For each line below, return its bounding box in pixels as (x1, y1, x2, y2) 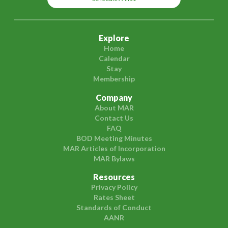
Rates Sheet (93, 193, 135, 202)
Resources (93, 172, 135, 182)
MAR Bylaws (93, 154, 135, 163)
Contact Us (95, 113, 133, 122)
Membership (93, 74, 135, 83)
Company (96, 92, 132, 102)
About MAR (94, 103, 134, 112)
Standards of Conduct (76, 203, 152, 212)
